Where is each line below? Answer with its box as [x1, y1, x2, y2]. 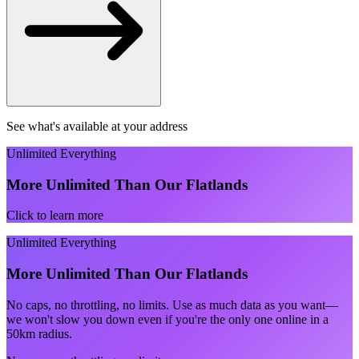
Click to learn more [6, 208, 103, 223]
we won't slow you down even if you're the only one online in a [6, 312, 329, 326]
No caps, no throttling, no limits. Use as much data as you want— [6, 297, 338, 312]
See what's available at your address [6, 119, 188, 133]
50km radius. [6, 326, 72, 341]
